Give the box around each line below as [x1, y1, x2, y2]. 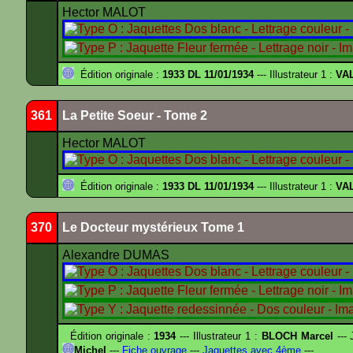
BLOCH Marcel [261, 330, 333, 342]
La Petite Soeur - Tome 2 [62, 109, 207, 122]
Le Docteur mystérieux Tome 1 [62, 221, 244, 234]
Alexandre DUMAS [62, 248, 173, 262]
